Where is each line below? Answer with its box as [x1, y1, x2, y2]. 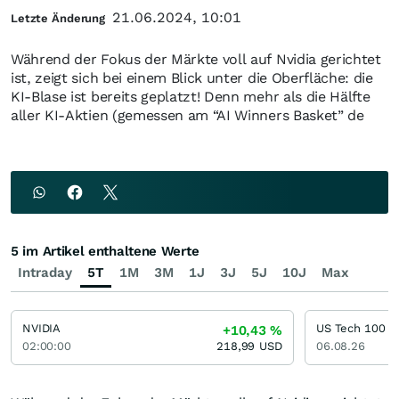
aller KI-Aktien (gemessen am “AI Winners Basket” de [11, 107, 364, 124]
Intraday [18, 265, 72, 281]
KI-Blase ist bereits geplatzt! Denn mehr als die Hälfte [11, 88, 370, 105]
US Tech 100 [316, 322, 386, 335]
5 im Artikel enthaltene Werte [11, 243, 199, 259]
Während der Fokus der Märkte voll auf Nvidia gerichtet [11, 51, 381, 68]
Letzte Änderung [11, 12, 106, 25]
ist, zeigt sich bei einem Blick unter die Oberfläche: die [11, 69, 373, 86]
